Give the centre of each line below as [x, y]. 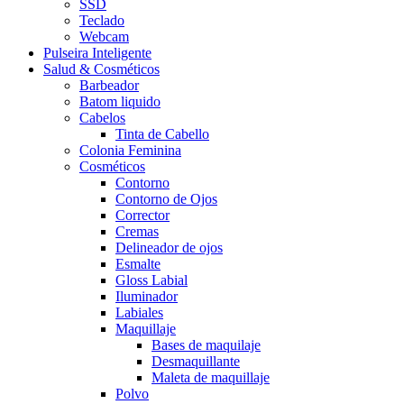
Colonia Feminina [130, 151]
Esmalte [138, 264]
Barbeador [109, 86]
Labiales [139, 313]
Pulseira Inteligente [97, 53]
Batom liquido [120, 102]
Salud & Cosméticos [101, 69]
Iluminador [147, 297]
